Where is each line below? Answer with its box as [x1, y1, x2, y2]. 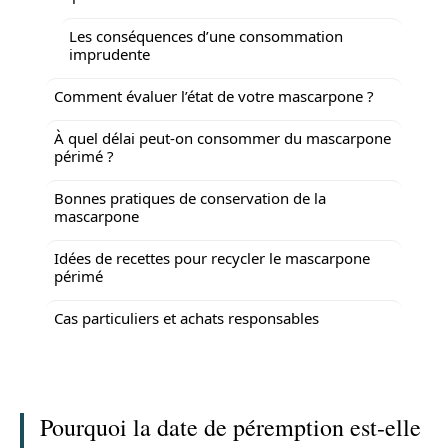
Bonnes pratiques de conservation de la [54, 187, 326, 208]
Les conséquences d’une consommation [69, 25, 343, 46]
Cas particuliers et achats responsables [54, 307, 319, 328]
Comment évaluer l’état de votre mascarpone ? [54, 85, 374, 106]
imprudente [69, 43, 150, 64]
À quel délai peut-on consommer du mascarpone [54, 127, 391, 148]
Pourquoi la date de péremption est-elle [40, 411, 421, 443]
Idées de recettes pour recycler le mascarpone [54, 247, 370, 268]
